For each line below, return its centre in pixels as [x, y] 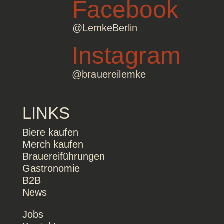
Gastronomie [51, 168]
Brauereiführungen [63, 156]
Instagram [126, 56]
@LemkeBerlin [105, 28]
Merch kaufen [53, 144]
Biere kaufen [50, 132]
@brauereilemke [109, 74]
